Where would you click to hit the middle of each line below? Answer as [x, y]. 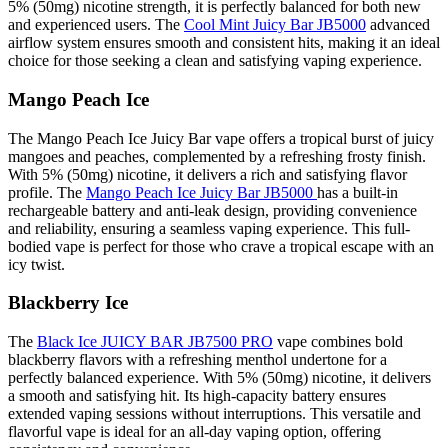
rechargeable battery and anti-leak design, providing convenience [212, 210]
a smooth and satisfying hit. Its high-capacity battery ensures [197, 396]
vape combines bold [338, 342]
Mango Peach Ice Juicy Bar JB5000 [201, 192]
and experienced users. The [96, 25]
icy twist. [36, 264]
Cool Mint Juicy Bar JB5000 [275, 25]
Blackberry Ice [68, 303]
